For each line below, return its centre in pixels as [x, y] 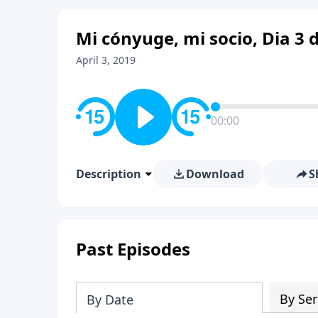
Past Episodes [133, 248]
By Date [110, 299]
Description [109, 174]
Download [215, 174]
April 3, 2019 [106, 60]
